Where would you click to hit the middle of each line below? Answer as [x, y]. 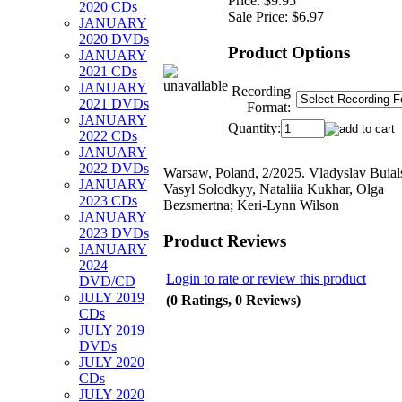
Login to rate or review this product [266, 278]
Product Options [289, 52]
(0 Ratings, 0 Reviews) [233, 300]
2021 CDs [108, 71]
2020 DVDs [114, 39]
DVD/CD [107, 281]
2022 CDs [108, 136]
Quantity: [254, 127]
